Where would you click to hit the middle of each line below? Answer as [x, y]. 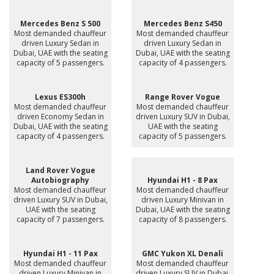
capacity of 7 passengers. [60, 220]
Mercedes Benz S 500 [60, 24]
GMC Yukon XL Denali [183, 254]
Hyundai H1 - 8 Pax [183, 180]
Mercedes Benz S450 [183, 24]
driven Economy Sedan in [60, 117]
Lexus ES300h [60, 97]
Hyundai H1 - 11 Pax [60, 254]
